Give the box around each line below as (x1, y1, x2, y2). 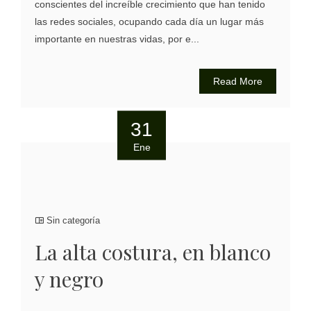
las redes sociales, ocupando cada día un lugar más (35, 16, 264, 28)
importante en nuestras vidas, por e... (35, 33, 199, 45)
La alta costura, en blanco (35, 238, 271, 267)
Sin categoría (44, 215, 100, 226)
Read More (213, 76, 262, 87)
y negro (35, 265, 103, 294)
